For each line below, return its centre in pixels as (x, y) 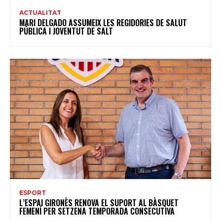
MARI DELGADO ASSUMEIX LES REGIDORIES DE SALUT (103, 22)
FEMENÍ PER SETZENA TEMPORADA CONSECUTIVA (97, 211)
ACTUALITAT (40, 12)
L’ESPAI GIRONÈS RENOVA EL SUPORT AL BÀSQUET (99, 203)
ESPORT (33, 193)
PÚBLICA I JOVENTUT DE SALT (66, 31)
